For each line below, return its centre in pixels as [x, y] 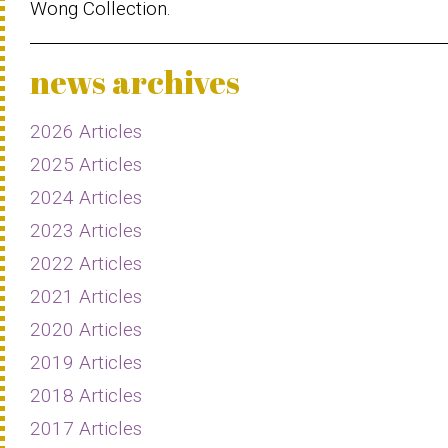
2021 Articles [86, 296]
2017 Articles [86, 428]
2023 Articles [86, 230]
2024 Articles [86, 197]
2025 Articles [86, 164]
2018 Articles [86, 395]
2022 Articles [86, 263]
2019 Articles [86, 362]
